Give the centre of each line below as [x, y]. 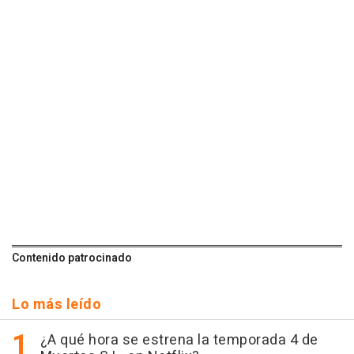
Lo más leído [56, 305]
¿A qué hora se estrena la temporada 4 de [179, 340]
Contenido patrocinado [72, 258]
